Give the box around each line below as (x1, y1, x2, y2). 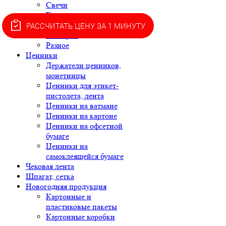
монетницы (46, 71, 86, 80)
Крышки (46, 20, 76, 30)
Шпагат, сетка (26, 172, 74, 181)
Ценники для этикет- (46, 81, 119, 90)
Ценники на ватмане (46, 101, 118, 110)
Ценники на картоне (46, 111, 117, 121)
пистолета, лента (46, 91, 104, 100)
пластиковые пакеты (46, 202, 117, 211)
